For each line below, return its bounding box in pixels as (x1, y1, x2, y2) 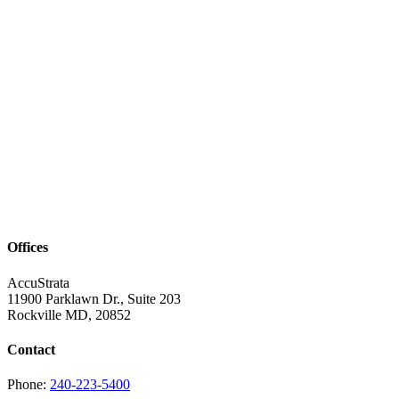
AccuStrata (7, 274, 69, 290)
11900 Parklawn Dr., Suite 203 (7, 290, 181, 306)
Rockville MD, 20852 (7, 306, 131, 322)
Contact (7, 341, 55, 357)
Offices (7, 240, 48, 256)
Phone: (7, 377, 50, 393)
